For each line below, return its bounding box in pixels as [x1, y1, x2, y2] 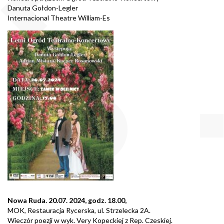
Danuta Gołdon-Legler [7, 3, 78, 12]
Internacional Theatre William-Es [7, 13, 110, 22]
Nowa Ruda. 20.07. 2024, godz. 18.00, [7, 195, 126, 204]
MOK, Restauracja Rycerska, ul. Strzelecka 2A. [7, 205, 150, 214]
